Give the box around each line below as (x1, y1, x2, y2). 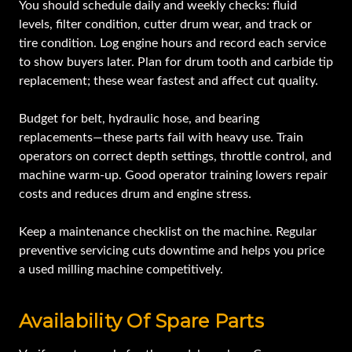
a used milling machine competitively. (19, 263, 223, 277)
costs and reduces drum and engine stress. (19, 188, 255, 201)
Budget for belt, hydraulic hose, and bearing (19, 112, 259, 126)
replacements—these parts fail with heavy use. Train (19, 131, 303, 145)
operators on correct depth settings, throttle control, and (19, 150, 332, 163)
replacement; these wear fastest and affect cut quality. (19, 75, 321, 88)
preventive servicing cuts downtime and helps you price (19, 244, 324, 258)
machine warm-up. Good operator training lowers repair (19, 169, 328, 182)
